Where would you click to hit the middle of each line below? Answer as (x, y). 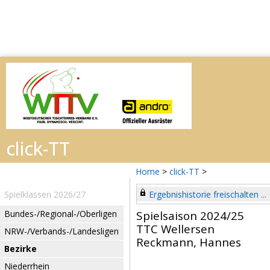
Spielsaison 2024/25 (190, 216)
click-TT (184, 171)
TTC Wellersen (175, 229)
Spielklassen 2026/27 (45, 194)
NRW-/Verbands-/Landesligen (61, 231)
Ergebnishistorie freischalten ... (208, 194)
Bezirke (20, 249)
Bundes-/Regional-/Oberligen (61, 214)
